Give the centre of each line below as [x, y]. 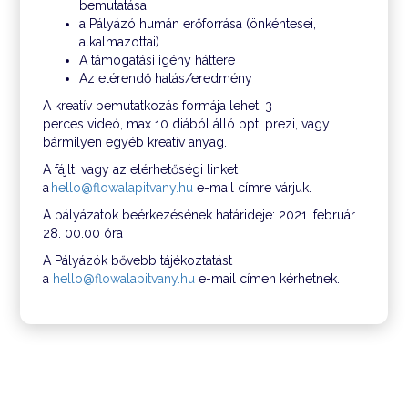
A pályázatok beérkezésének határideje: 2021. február [199, 215]
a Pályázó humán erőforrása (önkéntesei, [198, 24]
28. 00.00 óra [85, 233]
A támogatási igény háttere [159, 60]
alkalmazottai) [122, 42]
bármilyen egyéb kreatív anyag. [137, 142]
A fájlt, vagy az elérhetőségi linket [141, 169]
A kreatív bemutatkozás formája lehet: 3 [158, 106]
